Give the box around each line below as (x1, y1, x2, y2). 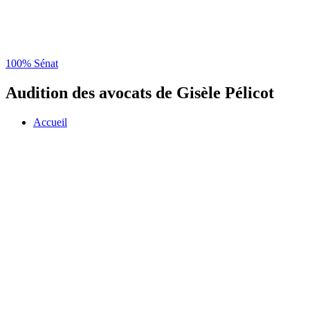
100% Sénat (6, 57, 58, 70)
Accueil (33, 116, 67, 128)
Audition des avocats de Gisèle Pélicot (6, 83, 274, 102)
